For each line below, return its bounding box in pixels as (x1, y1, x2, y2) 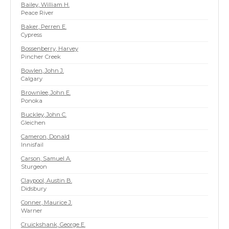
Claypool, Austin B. (21, 177, 72, 184)
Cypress (21, 31, 42, 38)
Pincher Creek (21, 53, 61, 60)
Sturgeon (21, 163, 47, 170)
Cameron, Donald (21, 133, 70, 140)
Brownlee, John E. (21, 89, 71, 96)
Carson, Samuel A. (21, 155, 71, 162)
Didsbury (21, 185, 47, 192)
